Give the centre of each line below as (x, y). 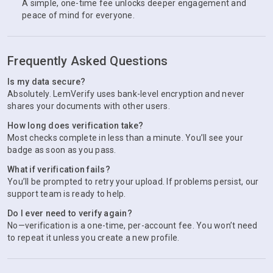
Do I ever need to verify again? (70, 213)
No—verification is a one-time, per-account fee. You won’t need (133, 225)
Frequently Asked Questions (88, 61)
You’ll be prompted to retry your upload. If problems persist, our (133, 182)
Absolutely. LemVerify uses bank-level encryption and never (126, 94)
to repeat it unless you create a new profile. (94, 238)
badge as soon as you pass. (62, 150)
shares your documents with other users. (89, 106)
